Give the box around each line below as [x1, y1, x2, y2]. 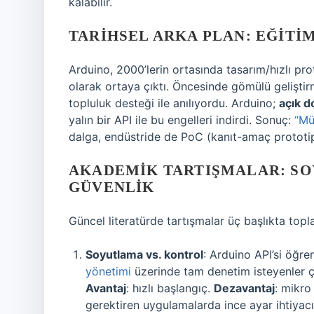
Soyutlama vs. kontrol [86, 247, 203, 261]
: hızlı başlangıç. [126, 281, 214, 295]
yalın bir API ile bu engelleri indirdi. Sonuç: [69, 113, 294, 127]
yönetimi [86, 264, 131, 278]
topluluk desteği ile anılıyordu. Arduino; [69, 96, 279, 110]
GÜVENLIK [69, 179, 155, 196]
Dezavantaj [214, 281, 275, 295]
